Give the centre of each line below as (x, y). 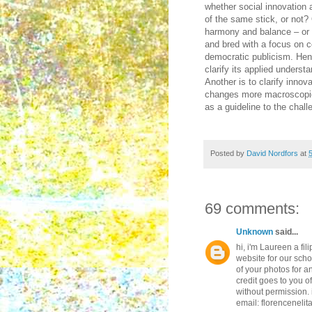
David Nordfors (272, 154)
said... (286, 232)
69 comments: (252, 209)
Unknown (255, 232)
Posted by (228, 154)
